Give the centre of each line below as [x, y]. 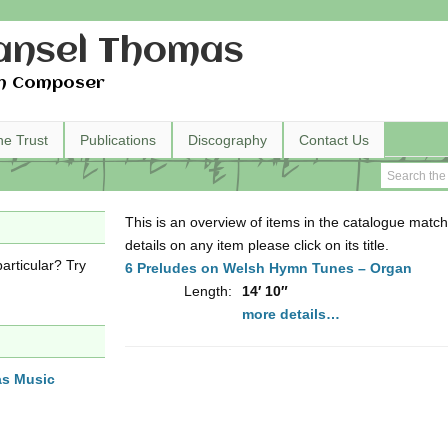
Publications [118, 140]
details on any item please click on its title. [257, 245]
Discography [227, 140]
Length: [208, 291]
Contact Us [334, 140]
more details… [291, 314]
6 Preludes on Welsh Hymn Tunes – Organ [268, 268]
